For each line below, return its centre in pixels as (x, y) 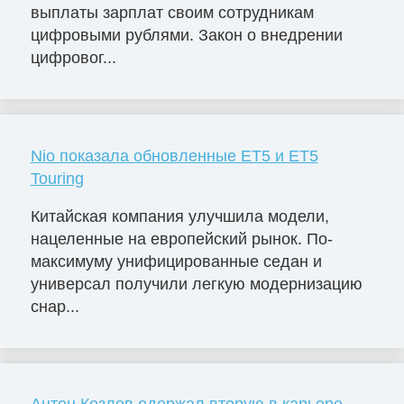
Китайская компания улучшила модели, (179, 216)
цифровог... (73, 57)
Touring (57, 178)
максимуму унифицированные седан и (176, 261)
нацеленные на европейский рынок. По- (181, 239)
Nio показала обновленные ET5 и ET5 (174, 156)
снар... (55, 306)
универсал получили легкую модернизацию (196, 284)
